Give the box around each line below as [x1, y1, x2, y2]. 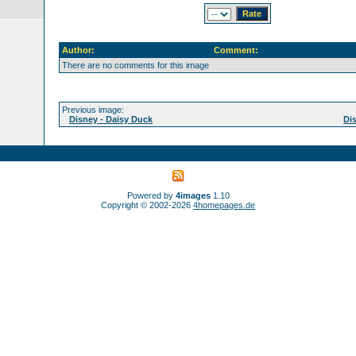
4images [175, 191, 211, 200]
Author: [62, 45, 95, 55]
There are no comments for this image [62, 60, 209, 70]
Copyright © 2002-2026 [101, 200, 193, 210]
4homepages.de [193, 200, 255, 210]
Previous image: [62, 105, 124, 114]
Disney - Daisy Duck [69, 114, 153, 124]
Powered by [126, 191, 176, 200]
